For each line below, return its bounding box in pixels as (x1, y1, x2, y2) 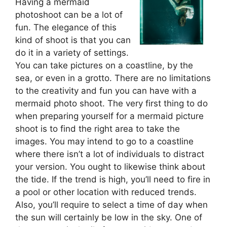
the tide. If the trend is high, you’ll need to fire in (15, 174, 210, 184)
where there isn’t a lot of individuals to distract (15, 149, 204, 159)
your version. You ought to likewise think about (15, 162, 205, 172)
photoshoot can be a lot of (15, 10, 123, 20)
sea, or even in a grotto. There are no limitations (15, 73, 211, 83)
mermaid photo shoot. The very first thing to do (15, 98, 208, 108)
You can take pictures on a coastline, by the (15, 60, 193, 70)
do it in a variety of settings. (15, 48, 129, 58)
